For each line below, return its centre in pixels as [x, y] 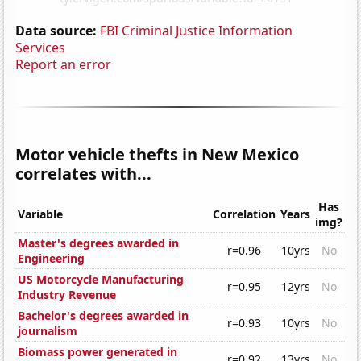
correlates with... [84, 173]
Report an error [64, 64]
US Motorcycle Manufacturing [101, 280]
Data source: [56, 30]
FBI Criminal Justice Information [197, 30]
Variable [41, 214]
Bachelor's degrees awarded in [104, 316]
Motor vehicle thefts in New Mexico [158, 154]
